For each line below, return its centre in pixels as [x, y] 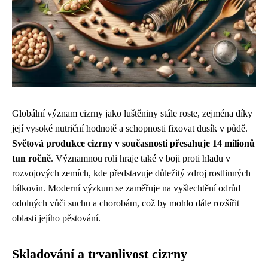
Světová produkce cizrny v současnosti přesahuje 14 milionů [133, 143]
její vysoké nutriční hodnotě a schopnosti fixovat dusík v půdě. [130, 128]
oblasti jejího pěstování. [56, 218]
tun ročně [31, 158]
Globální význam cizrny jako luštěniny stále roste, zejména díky [132, 113]
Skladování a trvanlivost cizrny [100, 254]
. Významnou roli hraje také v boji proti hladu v [141, 158]
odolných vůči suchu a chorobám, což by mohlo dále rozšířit [126, 203]
